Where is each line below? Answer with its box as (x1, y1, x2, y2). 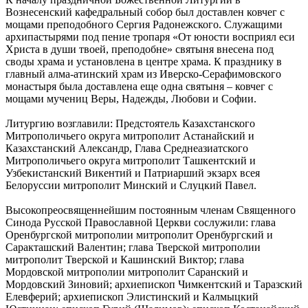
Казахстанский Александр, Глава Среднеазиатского (5, 142, 248, 154)
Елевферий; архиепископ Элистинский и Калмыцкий (5, 290, 258, 302)
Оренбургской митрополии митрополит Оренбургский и (5, 228, 273, 241)
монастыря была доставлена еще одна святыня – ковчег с (5, 80, 273, 92)
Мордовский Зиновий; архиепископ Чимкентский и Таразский (5, 278, 302, 290)
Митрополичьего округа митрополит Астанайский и (5, 129, 254, 142)
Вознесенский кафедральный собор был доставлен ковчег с (5, 5, 285, 18)
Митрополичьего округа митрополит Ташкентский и (5, 154, 256, 166)
